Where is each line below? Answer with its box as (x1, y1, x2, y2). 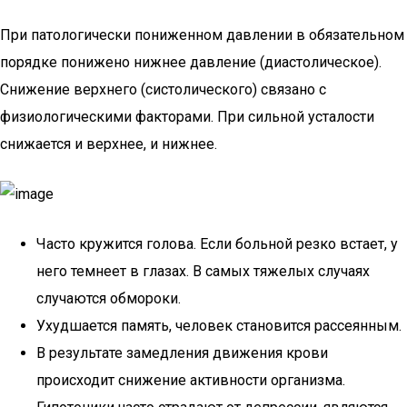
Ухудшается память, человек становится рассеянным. (36, 317, 402, 334)
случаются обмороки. (36, 290, 181, 307)
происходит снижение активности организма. (36, 372, 345, 389)
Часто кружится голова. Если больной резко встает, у (36, 235, 398, 253)
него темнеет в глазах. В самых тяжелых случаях (36, 263, 370, 280)
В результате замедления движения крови (36, 344, 328, 362)
